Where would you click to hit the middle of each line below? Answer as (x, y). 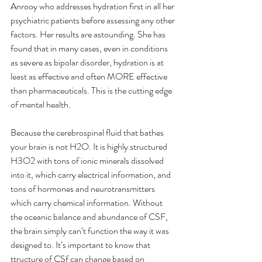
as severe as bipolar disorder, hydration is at (88, 62)
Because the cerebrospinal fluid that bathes (88, 132)
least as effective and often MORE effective (90, 76)
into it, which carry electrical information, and (92, 174)
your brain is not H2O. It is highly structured (90, 146)
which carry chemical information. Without (87, 202)
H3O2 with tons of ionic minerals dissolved (88, 160)
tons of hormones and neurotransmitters (84, 188)
